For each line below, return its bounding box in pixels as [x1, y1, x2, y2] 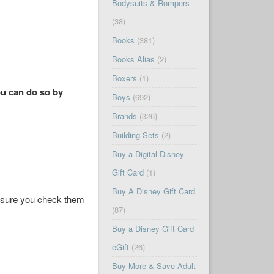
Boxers [111, 72, 137, 84]
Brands [111, 110, 137, 122]
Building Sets [111, 129, 159, 141]
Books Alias [111, 53, 155, 65]
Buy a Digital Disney [111, 148, 184, 160]
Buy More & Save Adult [111, 260, 196, 272]
